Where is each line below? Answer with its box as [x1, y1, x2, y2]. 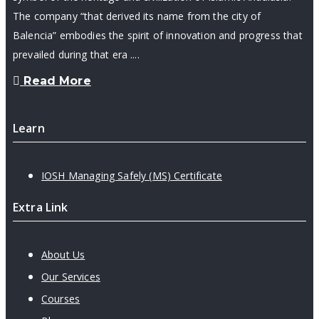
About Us [41, 247, 85, 261]
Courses [41, 291, 80, 305]
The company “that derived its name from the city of [13, 9, 261, 23]
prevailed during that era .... [13, 47, 140, 61]
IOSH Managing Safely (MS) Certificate [41, 168, 222, 182]
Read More [23, 73, 91, 88]
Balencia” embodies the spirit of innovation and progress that [13, 28, 303, 42]
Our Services [41, 269, 100, 283]
